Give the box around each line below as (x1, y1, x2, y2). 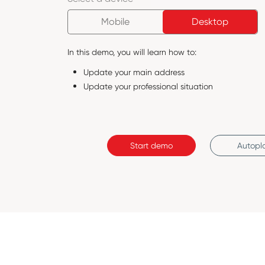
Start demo (130, 141, 173, 150)
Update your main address (83, 67, 185, 77)
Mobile (101, 16, 130, 27)
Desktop (191, 16, 228, 27)
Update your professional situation (83, 82, 213, 91)
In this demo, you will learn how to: (67, 47, 196, 57)
